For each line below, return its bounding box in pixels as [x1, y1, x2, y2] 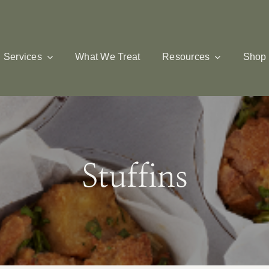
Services [3, 52, 42, 62]
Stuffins [81, 162, 188, 195]
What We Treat [75, 52, 141, 62]
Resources [162, 52, 210, 62]
